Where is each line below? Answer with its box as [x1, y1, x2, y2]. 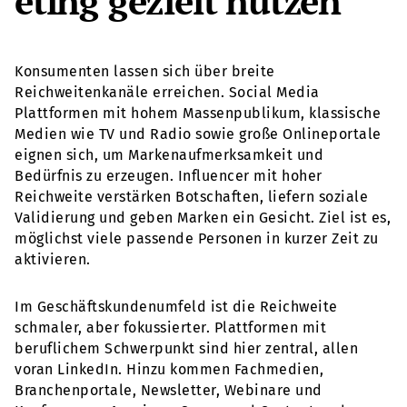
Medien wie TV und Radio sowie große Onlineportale [15, 125, 382, 144]
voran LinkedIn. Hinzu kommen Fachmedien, [15, 360, 323, 378]
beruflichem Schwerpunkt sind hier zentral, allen [15, 339, 358, 357]
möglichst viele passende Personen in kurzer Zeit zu [15, 230, 379, 248]
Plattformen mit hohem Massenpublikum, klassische [15, 104, 381, 123]
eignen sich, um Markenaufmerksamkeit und [15, 146, 323, 164]
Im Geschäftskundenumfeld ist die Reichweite [15, 297, 338, 315]
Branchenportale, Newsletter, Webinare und [15, 381, 323, 399]
